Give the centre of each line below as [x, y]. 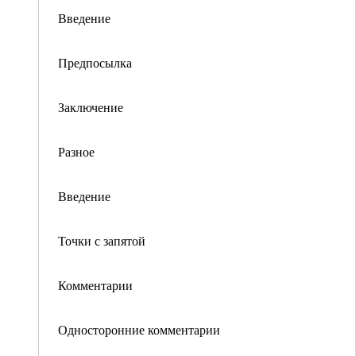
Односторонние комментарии [139, 329]
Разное [76, 151]
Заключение [91, 107]
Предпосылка [95, 62]
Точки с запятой [102, 240]
